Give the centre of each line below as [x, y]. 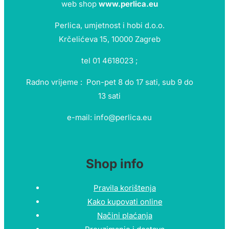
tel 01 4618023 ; [109, 61]
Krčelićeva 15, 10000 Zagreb [109, 39]
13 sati [109, 96]
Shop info [114, 164]
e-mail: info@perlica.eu [109, 118]
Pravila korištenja [125, 188]
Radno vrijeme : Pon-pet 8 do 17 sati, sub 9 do [109, 82]
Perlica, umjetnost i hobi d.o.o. [109, 26]
